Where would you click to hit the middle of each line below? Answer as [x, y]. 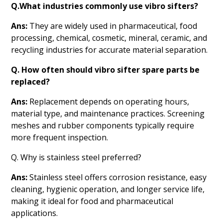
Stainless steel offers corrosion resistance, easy [118, 177]
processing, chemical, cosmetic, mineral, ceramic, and [109, 38]
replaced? [31, 81]
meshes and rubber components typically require [103, 125]
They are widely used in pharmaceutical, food [113, 26]
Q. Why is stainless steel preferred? [76, 157]
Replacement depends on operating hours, [110, 101]
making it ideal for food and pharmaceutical [92, 201]
